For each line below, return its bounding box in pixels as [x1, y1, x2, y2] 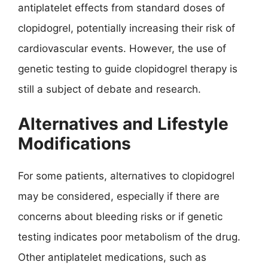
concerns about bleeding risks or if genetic [18, 211, 223, 223]
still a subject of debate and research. [18, 83, 201, 95]
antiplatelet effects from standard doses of [18, 1, 225, 14]
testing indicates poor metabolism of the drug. [18, 231, 240, 243]
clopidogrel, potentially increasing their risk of [18, 22, 235, 34]
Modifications [18, 133, 131, 154]
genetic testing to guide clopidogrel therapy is [18, 62, 237, 75]
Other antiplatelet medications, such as [18, 251, 206, 263]
